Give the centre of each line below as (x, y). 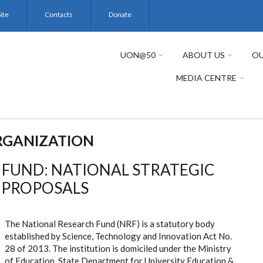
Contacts (59, 14)
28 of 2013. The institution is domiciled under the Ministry (118, 248)
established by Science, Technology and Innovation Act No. (118, 236)
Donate (120, 14)
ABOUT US (204, 55)
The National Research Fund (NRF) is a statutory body (110, 224)
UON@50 (138, 55)
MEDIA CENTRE (206, 78)
